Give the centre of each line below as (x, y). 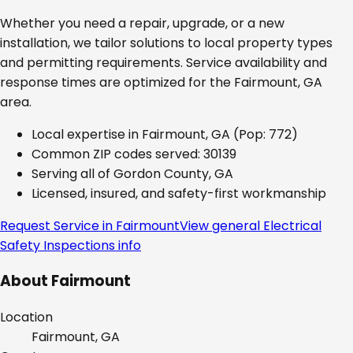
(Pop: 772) (264, 134)
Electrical (292, 225)
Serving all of (72, 173)
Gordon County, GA (173, 173)
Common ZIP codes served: (117, 154)
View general (221, 225)
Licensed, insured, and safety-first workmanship (179, 193)
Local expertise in (87, 134)
